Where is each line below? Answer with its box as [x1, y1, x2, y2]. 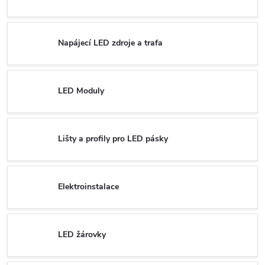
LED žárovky [58, 229, 106, 241]
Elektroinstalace [58, 181, 119, 193]
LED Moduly [58, 85, 104, 97]
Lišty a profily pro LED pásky [58, 133, 168, 145]
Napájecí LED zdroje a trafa [58, 37, 163, 49]
